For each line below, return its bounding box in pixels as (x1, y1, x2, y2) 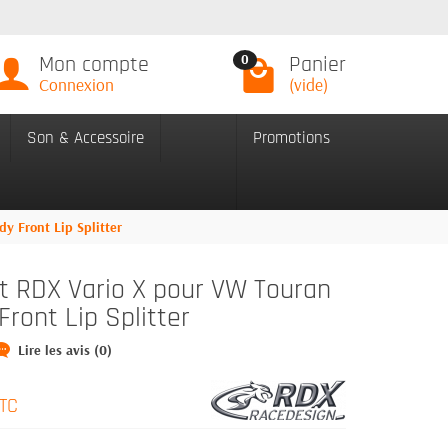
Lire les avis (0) (17, 340, 112, 359)
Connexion (38, 73, 114, 95)
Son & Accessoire (27, 127, 144, 149)
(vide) (288, 73, 328, 95)
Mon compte (38, 50, 149, 79)
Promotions (253, 127, 330, 149)
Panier (288, 50, 346, 79)
